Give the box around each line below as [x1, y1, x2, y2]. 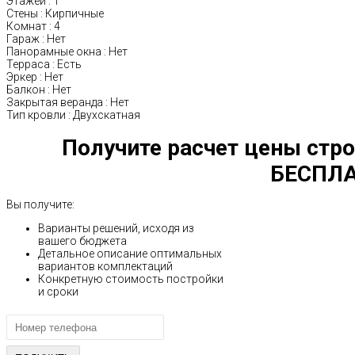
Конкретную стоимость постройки [38, 273, 223, 286]
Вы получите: [6, 198, 74, 212]
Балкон [6, 83, 45, 97]
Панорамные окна [6, 45, 101, 59]
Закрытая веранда [6, 96, 103, 109]
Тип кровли [6, 109, 66, 122]
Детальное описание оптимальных [38, 247, 222, 261]
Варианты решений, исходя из [38, 222, 194, 235]
